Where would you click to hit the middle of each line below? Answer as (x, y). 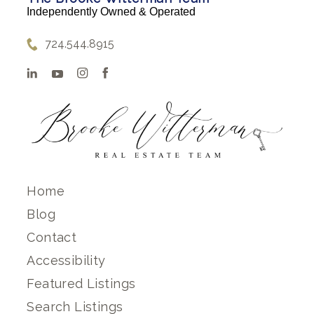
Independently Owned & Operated (111, 12)
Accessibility (66, 260)
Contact (52, 237)
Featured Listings (81, 283)
